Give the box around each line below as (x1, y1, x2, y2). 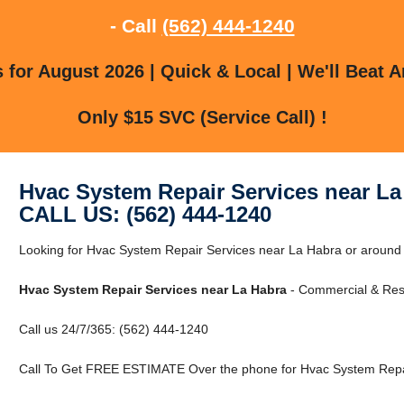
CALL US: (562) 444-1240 (18, 201, 271, 226)
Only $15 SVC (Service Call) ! (77, 106, 327, 127)
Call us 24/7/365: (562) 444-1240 (18, 321, 208, 336)
